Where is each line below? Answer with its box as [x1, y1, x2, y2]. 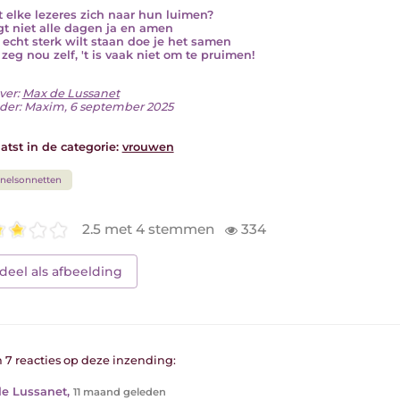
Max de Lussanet [21, 86, 120, 100]
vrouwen [121, 139, 174, 154]
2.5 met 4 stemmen [82, 221, 219, 238]
